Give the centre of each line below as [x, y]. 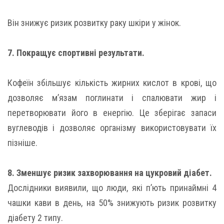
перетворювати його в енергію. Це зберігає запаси [112, 113]
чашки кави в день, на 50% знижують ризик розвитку [112, 203]
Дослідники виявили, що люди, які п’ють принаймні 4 [112, 188]
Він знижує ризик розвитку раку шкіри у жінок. [94, 23]
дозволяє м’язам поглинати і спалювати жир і [112, 98]
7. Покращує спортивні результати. [76, 53]
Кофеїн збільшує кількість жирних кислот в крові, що [112, 83]
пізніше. [22, 143]
